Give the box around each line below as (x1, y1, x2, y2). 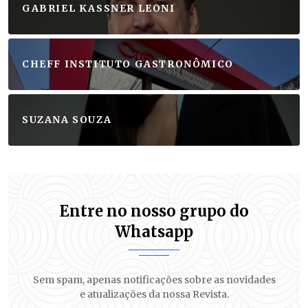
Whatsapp (115, 222, 193, 242)
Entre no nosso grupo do (59, 201, 249, 221)
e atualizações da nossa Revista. (79, 288, 229, 301)
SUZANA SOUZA (22, 113, 112, 126)
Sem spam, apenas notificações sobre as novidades (32, 274, 276, 287)
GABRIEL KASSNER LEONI (22, 2, 175, 15)
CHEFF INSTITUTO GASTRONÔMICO (22, 58, 234, 71)
